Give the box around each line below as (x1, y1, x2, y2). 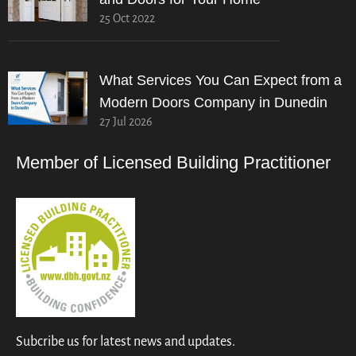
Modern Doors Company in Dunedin (99, 94, 327, 110)
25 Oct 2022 (99, 11, 155, 25)
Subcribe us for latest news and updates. (16, 334, 235, 349)
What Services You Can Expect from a (99, 72, 342, 88)
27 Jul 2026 (99, 114, 153, 128)
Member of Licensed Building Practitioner (16, 152, 331, 172)
